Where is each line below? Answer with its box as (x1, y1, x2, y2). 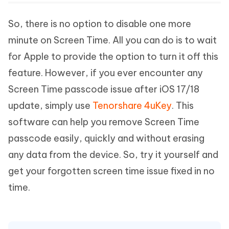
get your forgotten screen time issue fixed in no (8, 165, 215, 177)
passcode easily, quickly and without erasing (8, 132, 204, 145)
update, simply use (8, 100, 93, 112)
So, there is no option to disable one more (8, 18, 191, 30)
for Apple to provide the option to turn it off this (8, 51, 218, 63)
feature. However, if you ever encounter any (8, 67, 203, 79)
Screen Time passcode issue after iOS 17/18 (8, 83, 199, 96)
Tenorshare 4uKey (93, 100, 172, 112)
